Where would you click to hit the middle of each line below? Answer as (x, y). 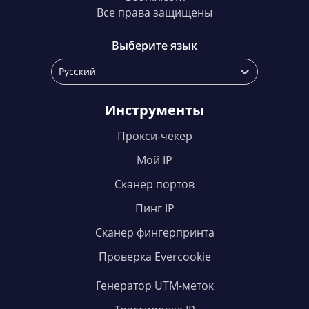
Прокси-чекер (154, 136)
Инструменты (154, 110)
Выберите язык (154, 46)
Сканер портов (154, 185)
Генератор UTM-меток (154, 286)
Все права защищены (154, 13)
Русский (77, 72)
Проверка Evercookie (154, 257)
